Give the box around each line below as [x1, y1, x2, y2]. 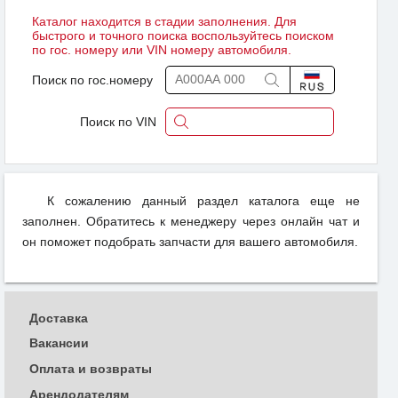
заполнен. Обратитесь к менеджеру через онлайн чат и [22, 213, 360, 228]
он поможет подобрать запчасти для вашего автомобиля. [22, 234, 358, 249]
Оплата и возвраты [29, 362, 152, 377]
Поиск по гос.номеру [32, 72, 153, 87]
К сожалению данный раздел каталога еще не [47, 193, 360, 208]
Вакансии [29, 336, 89, 351]
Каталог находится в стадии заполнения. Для [32, 13, 297, 28]
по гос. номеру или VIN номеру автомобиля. [32, 42, 291, 57]
